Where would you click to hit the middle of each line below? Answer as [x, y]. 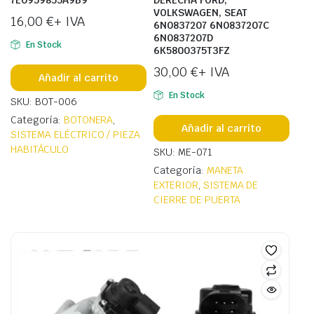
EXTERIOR [176, 185]
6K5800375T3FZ [192, 51]
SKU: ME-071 [183, 152]
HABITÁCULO [40, 150]
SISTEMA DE [231, 185]
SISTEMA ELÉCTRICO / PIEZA [76, 135]
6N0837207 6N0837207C [211, 26]
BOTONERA [88, 120]
